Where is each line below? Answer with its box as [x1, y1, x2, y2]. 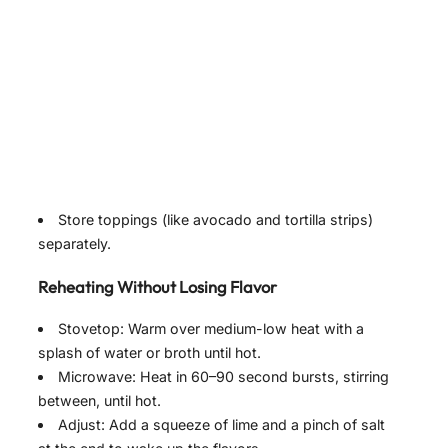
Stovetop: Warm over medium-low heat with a [58, 320, 365, 338]
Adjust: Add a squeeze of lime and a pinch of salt [58, 416, 386, 434]
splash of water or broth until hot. [38, 344, 261, 362]
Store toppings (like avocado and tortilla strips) [58, 211, 374, 229]
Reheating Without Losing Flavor [38, 276, 277, 297]
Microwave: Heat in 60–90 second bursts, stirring [58, 368, 390, 386]
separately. [38, 235, 111, 253]
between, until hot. [38, 392, 161, 410]
